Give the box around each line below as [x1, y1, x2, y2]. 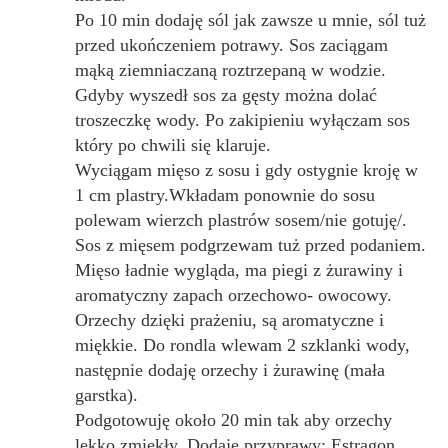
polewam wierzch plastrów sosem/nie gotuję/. [75, 209, 407, 230]
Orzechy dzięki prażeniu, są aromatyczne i [75, 309, 384, 330]
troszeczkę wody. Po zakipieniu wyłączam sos [75, 109, 410, 130]
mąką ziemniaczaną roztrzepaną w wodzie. [75, 59, 386, 80]
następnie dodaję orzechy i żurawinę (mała [75, 359, 385, 380]
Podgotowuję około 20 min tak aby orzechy [75, 409, 392, 430]
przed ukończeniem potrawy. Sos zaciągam [75, 34, 388, 55]
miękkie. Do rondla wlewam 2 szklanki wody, [75, 334, 410, 355]
